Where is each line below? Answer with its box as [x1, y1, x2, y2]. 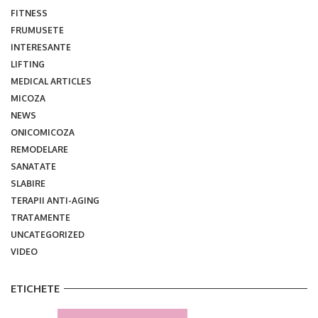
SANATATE [11, 160, 56, 172]
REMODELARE [11, 143, 68, 155]
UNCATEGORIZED [11, 229, 84, 240]
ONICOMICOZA [11, 126, 75, 138]
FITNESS [11, 7, 48, 18]
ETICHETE [11, 281, 60, 295]
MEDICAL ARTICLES [11, 75, 92, 87]
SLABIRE [11, 177, 45, 189]
